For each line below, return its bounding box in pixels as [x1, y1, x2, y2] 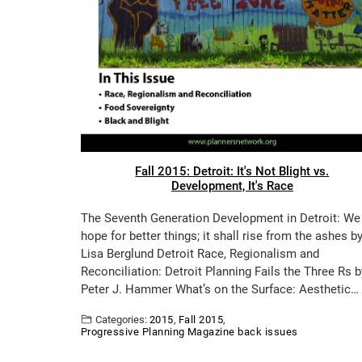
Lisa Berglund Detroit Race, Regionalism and [81, 246, 319, 261]
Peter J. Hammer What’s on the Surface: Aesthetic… [81, 281, 359, 297]
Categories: [95, 313, 147, 326]
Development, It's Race [170, 178, 293, 193]
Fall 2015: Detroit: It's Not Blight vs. [135, 163, 330, 179]
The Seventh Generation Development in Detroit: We [81, 210, 360, 225]
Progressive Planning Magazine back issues [81, 325, 298, 338]
